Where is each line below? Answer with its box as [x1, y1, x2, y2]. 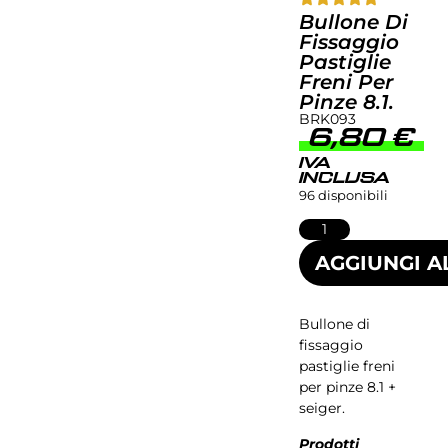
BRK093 [299, 109, 357, 128]
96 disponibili [299, 187, 389, 203]
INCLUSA [299, 170, 391, 186]
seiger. [299, 399, 346, 418]
